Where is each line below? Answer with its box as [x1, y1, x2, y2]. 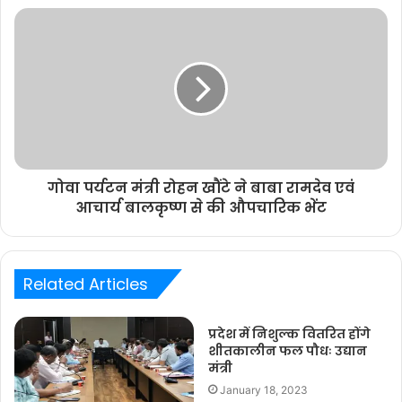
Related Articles [23, 273, 148, 296]
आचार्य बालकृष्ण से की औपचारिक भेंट [75, 197, 327, 219]
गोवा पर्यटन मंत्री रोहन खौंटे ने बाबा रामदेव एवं [48, 178, 354, 199]
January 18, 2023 [220, 383, 308, 398]
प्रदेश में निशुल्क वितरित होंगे [208, 325, 371, 344]
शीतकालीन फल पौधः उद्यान [208, 342, 367, 361]
